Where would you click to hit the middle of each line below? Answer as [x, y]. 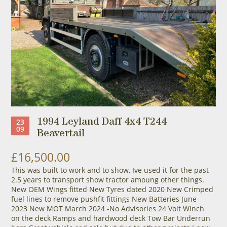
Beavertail [61, 133]
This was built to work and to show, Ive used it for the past [110, 170]
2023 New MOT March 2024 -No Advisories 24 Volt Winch [107, 208]
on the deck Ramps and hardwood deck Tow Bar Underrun [110, 218]
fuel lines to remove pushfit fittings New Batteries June [104, 199]
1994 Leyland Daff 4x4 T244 [102, 122]
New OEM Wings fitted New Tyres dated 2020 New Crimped [112, 189]
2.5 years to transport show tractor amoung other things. [107, 179]
